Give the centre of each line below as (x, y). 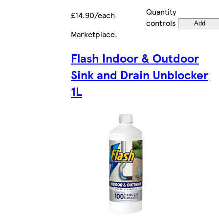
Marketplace (93, 34)
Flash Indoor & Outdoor (135, 57)
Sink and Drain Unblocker (140, 74)
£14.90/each (93, 15)
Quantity (161, 11)
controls (161, 22)
